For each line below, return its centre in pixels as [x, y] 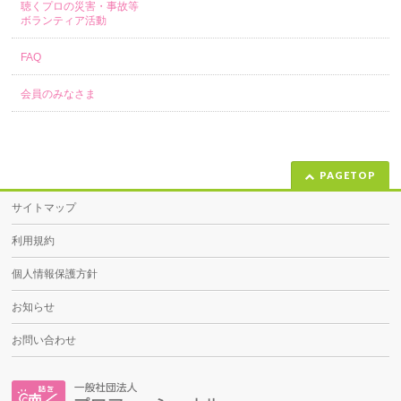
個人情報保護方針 [55, 274]
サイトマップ [44, 208]
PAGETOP [347, 175]
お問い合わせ [44, 340]
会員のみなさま [59, 94]
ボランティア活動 [64, 21]
